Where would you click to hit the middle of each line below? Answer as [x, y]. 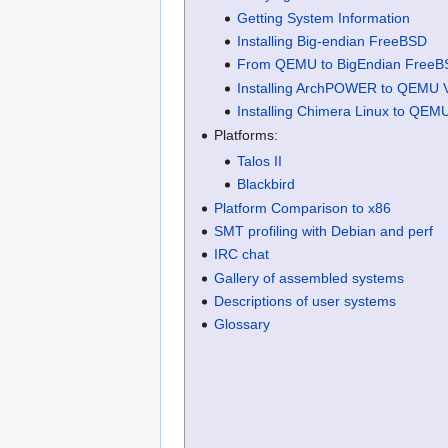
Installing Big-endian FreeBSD [331, 40]
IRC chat [242, 254]
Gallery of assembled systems [309, 277]
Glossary [242, 324]
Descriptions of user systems [305, 301]
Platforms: [246, 134]
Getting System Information [323, 17]
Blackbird [265, 184]
